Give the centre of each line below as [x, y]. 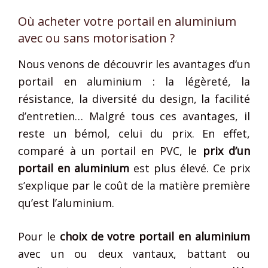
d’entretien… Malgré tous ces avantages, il [134, 116]
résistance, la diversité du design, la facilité [134, 98]
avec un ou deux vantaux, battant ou [134, 253]
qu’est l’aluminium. [66, 202]
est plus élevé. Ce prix [190, 168]
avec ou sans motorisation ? [96, 38]
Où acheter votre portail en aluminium [127, 21]
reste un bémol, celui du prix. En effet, [134, 133]
